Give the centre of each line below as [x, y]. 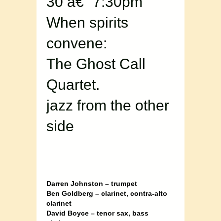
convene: [77, 43]
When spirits [87, 23]
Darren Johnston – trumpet [92, 184]
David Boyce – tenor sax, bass [97, 213]
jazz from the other [108, 106]
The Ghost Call [96, 64]
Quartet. [73, 85]
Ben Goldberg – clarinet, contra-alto [107, 194]
